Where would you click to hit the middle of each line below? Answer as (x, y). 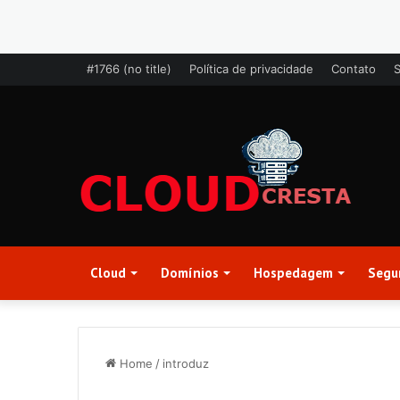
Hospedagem (293, 273)
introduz (186, 363)
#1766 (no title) (129, 69)
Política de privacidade (251, 69)
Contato (354, 69)
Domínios (190, 273)
